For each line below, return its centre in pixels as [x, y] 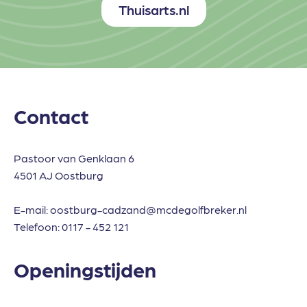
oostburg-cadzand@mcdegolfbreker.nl [148, 210]
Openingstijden [85, 269]
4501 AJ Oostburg [59, 175]
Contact [51, 116]
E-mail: [32, 210]
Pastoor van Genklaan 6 [74, 158]
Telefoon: [38, 227]
